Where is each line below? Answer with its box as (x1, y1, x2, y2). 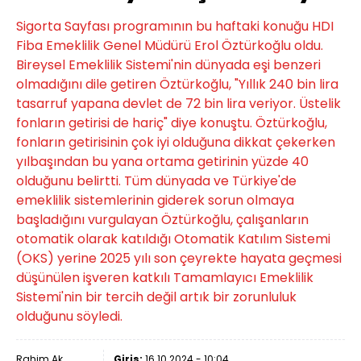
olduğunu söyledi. (16, 307, 122, 326)
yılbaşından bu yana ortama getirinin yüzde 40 (16, 152, 309, 171)
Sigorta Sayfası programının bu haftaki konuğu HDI (16, 17, 334, 35)
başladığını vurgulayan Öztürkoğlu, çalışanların (16, 210, 309, 229)
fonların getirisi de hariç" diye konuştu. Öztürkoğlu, (16, 114, 327, 132)
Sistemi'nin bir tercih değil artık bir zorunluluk (16, 288, 297, 306)
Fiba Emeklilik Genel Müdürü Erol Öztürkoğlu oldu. (16, 36, 323, 55)
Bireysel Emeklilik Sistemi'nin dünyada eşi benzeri (16, 56, 321, 74)
